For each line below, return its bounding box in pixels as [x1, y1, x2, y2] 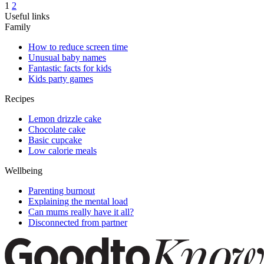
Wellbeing [5, 166, 42, 176]
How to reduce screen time [28, 42, 128, 52]
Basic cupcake [28, 135, 82, 146]
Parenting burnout [28, 186, 95, 196]
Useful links [5, 11, 49, 22]
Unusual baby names [28, 52, 106, 63]
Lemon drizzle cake [28, 114, 101, 124]
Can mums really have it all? [28, 207, 134, 217]
